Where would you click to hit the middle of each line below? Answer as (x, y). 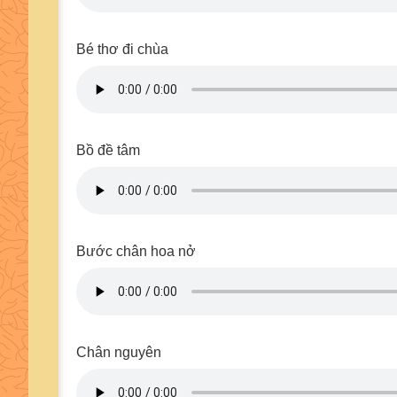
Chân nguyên (119, 352)
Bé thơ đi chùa (122, 49)
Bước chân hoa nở (136, 251)
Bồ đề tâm (108, 150)
